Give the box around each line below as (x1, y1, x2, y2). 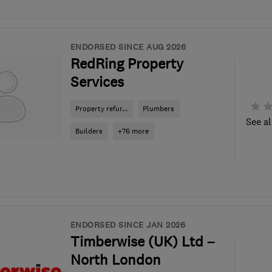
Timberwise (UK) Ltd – (70, 233, 215, 250)
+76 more (118, 126, 149, 136)
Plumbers (143, 104, 174, 114)
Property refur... (75, 104, 127, 114)
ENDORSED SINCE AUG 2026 (70, 41, 186, 52)
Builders (75, 126, 103, 136)
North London (70, 251, 161, 268)
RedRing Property (70, 55, 183, 72)
